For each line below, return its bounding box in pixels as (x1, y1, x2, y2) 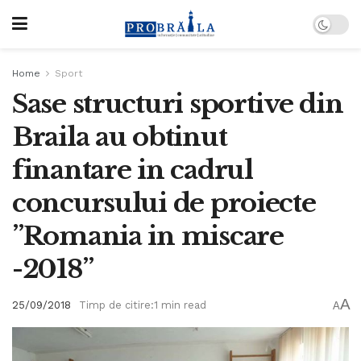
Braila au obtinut (12, 121, 227, 153)
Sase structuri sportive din (12, 88, 343, 120)
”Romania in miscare (12, 220, 284, 252)
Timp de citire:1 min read (79, 299, 206, 312)
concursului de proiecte (12, 187, 316, 219)
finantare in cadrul (12, 154, 253, 186)
